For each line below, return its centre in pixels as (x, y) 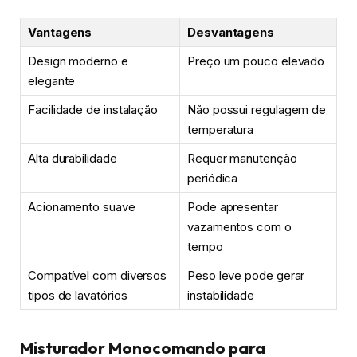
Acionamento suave (82, 206)
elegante (52, 80)
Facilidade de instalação (93, 109)
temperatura (221, 129)
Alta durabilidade (73, 158)
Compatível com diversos (98, 275)
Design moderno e (78, 61)
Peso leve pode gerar (246, 275)
